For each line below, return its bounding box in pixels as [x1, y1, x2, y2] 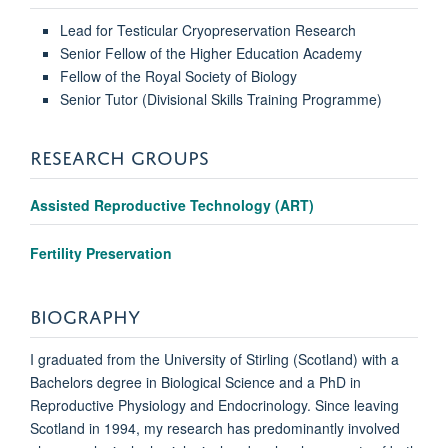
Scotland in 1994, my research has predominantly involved [30, 418, 400, 439]
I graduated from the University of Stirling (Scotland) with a [30, 349, 399, 370]
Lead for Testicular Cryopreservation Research [59, 20, 356, 41]
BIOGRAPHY [30, 299, 140, 329]
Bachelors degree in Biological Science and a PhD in [30, 372, 361, 393]
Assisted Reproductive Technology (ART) [30, 195, 314, 216]
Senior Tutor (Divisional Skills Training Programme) [59, 89, 382, 110]
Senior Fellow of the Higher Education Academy [59, 43, 362, 64]
